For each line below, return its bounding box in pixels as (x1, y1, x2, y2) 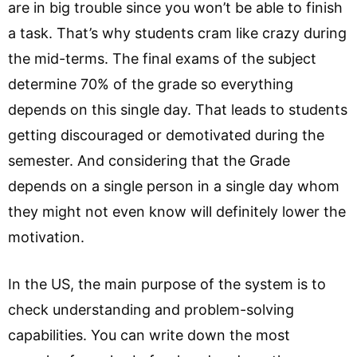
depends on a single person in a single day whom (8, 178, 339, 194)
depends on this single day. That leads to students (8, 101, 347, 118)
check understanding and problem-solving (8, 301, 294, 318)
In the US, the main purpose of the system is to (8, 276, 326, 292)
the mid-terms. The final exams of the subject (8, 50, 316, 67)
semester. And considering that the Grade (8, 152, 290, 169)
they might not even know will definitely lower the (8, 203, 346, 220)
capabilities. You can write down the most (8, 327, 290, 343)
